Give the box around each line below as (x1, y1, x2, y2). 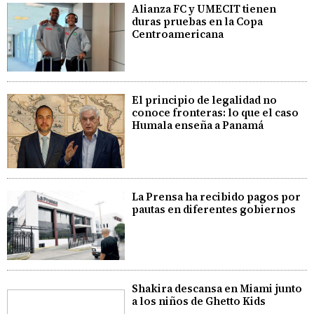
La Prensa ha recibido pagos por (132, 189, 301, 205)
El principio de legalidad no (132, 92, 278, 107)
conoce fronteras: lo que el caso (132, 104, 299, 120)
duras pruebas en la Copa (132, 14, 264, 29)
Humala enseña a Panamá (132, 117, 264, 132)
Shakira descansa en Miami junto (132, 280, 303, 296)
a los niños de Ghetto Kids (132, 293, 266, 308)
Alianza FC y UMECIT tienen (132, 1, 277, 17)
